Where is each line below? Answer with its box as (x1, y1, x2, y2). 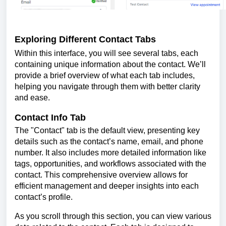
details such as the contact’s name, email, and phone (15, 137, 203, 146)
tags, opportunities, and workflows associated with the (15, 159, 206, 168)
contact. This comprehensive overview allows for (15, 170, 188, 179)
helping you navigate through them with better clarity (15, 82, 200, 91)
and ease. (15, 93, 50, 102)
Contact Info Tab (15, 112, 86, 123)
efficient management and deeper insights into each (15, 181, 199, 190)
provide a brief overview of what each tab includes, (15, 71, 195, 80)
